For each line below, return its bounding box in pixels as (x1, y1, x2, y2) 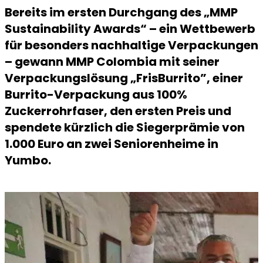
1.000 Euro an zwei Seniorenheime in (5, 136, 218, 152)
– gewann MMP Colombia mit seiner (5, 53, 220, 70)
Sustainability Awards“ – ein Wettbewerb (5, 21, 255, 37)
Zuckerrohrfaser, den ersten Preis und (5, 103, 231, 119)
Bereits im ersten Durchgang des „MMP (5, 4, 238, 21)
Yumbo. (5, 152, 51, 168)
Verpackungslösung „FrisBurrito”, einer (5, 70, 243, 86)
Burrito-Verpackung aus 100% (5, 86, 187, 103)
